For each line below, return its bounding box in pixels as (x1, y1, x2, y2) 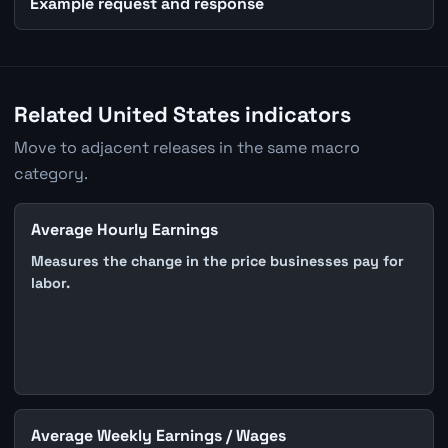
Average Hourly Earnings (30, 218, 218, 240)
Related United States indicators (13, 100, 351, 128)
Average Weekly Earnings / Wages (30, 424, 286, 446)
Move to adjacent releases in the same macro (13, 136, 360, 158)
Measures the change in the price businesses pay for (30, 252, 404, 271)
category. (13, 162, 88, 184)
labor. (30, 274, 70, 293)
